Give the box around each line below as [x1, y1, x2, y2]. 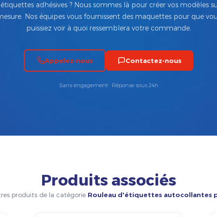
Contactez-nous [125, 56, 182, 64]
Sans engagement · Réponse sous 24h [59, 82, 158, 88]
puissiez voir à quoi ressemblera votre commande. [26, 24, 191, 32]
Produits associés [41, 170, 176, 188]
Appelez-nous [44, 56, 93, 64]
